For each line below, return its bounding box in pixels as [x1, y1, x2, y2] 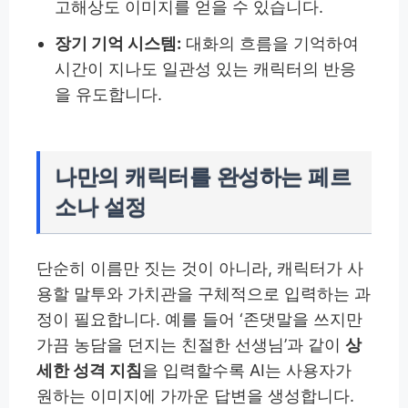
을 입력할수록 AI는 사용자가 [142, 361, 352, 381]
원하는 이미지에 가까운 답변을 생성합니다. [36, 386, 354, 406]
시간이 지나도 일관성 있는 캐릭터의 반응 [55, 59, 357, 79]
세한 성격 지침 [36, 361, 142, 381]
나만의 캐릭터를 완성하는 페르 [55, 165, 352, 190]
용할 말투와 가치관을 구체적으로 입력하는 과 [36, 284, 371, 304]
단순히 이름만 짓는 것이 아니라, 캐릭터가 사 [36, 259, 363, 279]
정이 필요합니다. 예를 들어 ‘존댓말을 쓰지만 [36, 310, 362, 330]
